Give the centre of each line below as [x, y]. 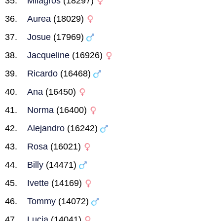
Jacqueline [48, 55]
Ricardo [42, 74]
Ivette [38, 183]
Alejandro [46, 128]
